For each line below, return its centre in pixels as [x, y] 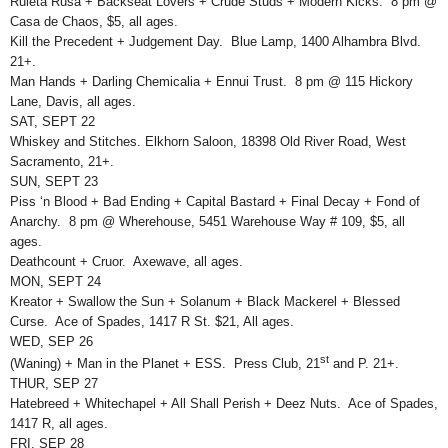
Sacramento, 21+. [64, 162]
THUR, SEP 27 [54, 383]
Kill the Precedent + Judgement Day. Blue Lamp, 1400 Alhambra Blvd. [217, 42]
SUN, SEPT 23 [54, 182]
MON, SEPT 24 [55, 282]
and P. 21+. [372, 363]
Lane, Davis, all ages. [73, 102]
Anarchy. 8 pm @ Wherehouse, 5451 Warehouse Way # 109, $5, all [207, 222]
